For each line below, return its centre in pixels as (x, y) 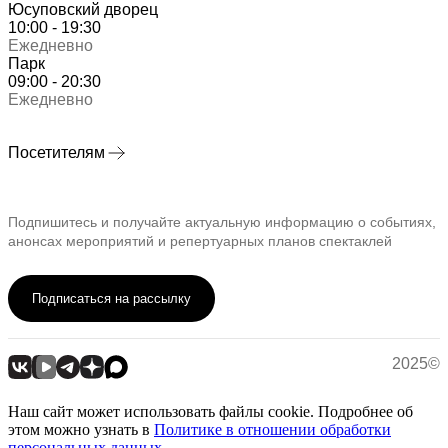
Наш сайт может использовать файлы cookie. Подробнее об (210, 412)
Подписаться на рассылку (111, 299)
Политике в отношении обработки (272, 430)
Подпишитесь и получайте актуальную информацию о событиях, (222, 222)
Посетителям (56, 153)
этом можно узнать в (81, 430)
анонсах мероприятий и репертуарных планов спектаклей (200, 241)
